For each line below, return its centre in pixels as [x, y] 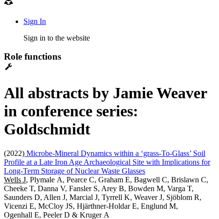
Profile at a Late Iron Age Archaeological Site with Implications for [107, 162]
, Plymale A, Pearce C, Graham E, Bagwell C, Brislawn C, [117, 179]
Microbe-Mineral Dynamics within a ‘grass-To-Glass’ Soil [115, 153]
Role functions [33, 57]
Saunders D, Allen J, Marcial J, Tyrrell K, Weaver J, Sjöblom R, [103, 197]
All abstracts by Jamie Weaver [105, 93]
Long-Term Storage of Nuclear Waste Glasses [75, 171]
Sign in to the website [57, 38]
